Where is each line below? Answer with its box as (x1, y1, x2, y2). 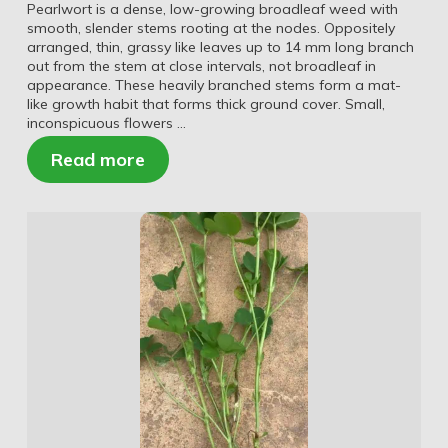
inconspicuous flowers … (26, 113, 186, 132)
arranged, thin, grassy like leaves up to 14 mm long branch (26, 37, 414, 56)
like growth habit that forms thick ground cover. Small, (26, 94, 385, 113)
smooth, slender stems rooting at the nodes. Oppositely (26, 18, 395, 37)
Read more (50, 147, 145, 171)
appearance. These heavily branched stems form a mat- (26, 75, 401, 94)
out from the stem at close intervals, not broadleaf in (26, 56, 376, 75)
